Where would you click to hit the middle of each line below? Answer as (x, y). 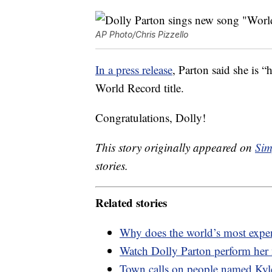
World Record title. (140, 88)
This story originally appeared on (175, 148)
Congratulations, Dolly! (151, 118)
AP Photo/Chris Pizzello (142, 35)
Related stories (131, 202)
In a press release (134, 70)
